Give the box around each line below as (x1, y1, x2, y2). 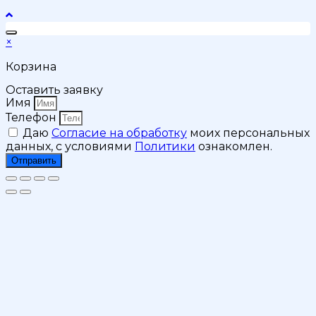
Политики (135, 140, 195, 154)
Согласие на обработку (51, 126, 187, 140)
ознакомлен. (195, 140, 272, 154)
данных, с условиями (6, 140, 135, 154)
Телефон (6, 111, 59, 125)
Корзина (6, 60, 56, 74)
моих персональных (187, 126, 310, 140)
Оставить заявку (6, 83, 103, 97)
